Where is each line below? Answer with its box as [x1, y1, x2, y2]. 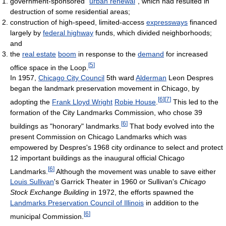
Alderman [136, 74, 166, 82]
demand [138, 49, 164, 58]
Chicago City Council [38, 74, 104, 82]
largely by [10, 28, 43, 37]
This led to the [171, 98, 218, 106]
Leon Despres [166, 74, 213, 82]
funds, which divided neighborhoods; [93, 28, 212, 37]
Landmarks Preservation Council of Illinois [10, 199, 144, 207]
